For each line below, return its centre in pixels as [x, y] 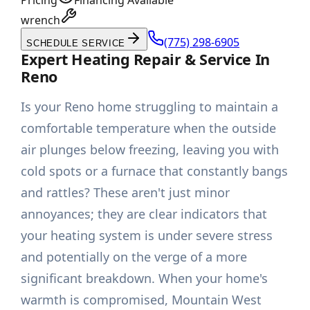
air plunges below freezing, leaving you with [150, 150]
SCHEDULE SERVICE [76, 44]
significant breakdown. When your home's [145, 279]
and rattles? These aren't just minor [126, 193]
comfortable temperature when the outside [149, 128]
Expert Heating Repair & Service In [145, 60]
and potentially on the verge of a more [134, 257]
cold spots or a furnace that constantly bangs [155, 171]
